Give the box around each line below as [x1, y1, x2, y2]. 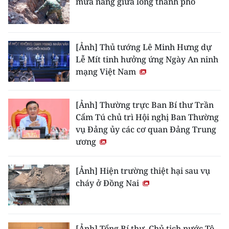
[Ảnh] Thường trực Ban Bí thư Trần [76, 99, 214, 110]
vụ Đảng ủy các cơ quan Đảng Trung [76, 123, 216, 135]
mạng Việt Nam [76, 65, 138, 77]
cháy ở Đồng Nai [76, 177, 141, 189]
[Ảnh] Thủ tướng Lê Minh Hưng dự [76, 41, 212, 53]
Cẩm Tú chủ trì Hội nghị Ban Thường [76, 111, 219, 123]
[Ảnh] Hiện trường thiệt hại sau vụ [76, 165, 210, 176]
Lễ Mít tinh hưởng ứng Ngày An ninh [76, 53, 218, 65]
